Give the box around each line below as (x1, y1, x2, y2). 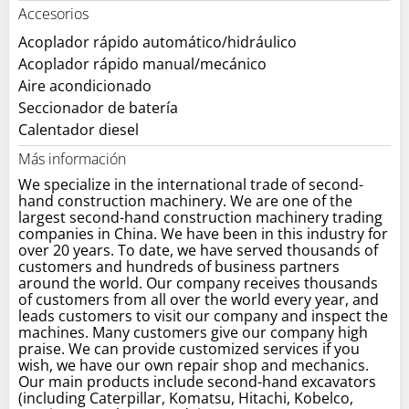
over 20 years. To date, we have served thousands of (18, 239, 378, 260)
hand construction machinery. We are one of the (18, 190, 352, 211)
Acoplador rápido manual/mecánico (18, 53, 267, 74)
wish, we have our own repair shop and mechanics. (18, 354, 369, 375)
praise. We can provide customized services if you (18, 338, 360, 359)
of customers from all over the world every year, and (18, 288, 379, 309)
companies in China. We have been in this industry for (18, 223, 388, 244)
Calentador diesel (18, 119, 139, 140)
